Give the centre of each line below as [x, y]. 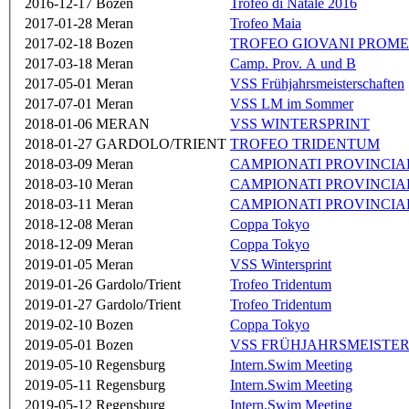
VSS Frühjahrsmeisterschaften [317, 84]
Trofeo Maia [266, 24]
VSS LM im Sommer [292, 104]
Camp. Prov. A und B [293, 64]
